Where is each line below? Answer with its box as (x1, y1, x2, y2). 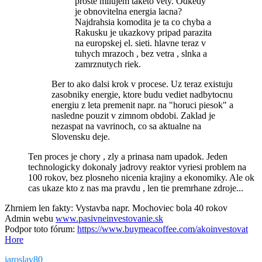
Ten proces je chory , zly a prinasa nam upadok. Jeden (28, 151, 227, 161)
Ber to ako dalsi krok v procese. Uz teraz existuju (51, 78, 233, 89)
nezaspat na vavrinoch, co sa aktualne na (51, 120, 201, 131)
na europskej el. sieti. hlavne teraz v (75, 37, 206, 48)
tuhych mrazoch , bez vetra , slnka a (75, 48, 207, 58)
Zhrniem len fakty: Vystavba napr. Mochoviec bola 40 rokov (5, 202, 227, 213)
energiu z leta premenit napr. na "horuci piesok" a (51, 99, 233, 110)
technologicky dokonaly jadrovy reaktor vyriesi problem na (28, 161, 246, 172)
